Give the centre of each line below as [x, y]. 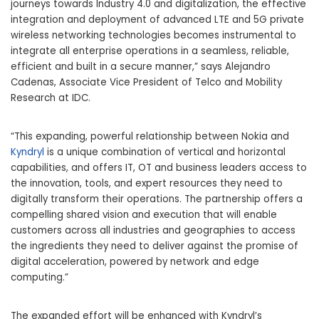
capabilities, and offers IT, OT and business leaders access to [159, 168]
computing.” [40, 278]
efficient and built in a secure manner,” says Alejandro [141, 67]
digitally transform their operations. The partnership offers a [157, 199]
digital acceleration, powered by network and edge [135, 262]
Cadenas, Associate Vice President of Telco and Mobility [146, 83]
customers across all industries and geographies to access [153, 231]
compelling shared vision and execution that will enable [144, 215]
